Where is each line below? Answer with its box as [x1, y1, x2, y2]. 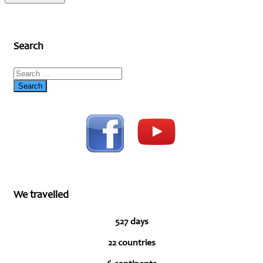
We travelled [14, 190, 69, 201]
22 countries [107, 238, 156, 248]
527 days [114, 217, 149, 227]
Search [14, 42, 43, 53]
